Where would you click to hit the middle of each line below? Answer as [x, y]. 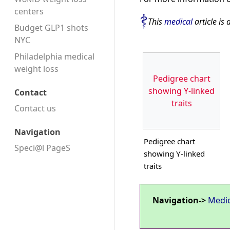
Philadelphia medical [54, 57]
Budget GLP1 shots [51, 28]
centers [29, 12]
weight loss [36, 69]
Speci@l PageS [42, 148]
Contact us [35, 108]
